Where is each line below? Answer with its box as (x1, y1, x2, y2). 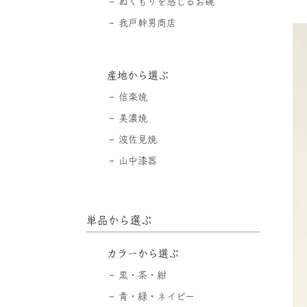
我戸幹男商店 (118, 17, 176, 27)
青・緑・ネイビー (118, 291, 195, 301)
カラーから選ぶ (106, 247, 179, 258)
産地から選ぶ (106, 69, 169, 80)
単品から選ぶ (86, 214, 152, 225)
